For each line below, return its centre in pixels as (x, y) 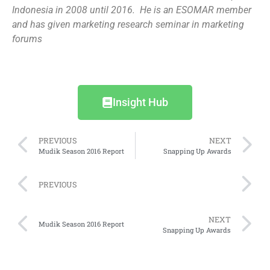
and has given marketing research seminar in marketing (128, 24)
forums (27, 39)
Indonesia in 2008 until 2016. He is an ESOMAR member (132, 10)
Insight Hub (140, 102)
